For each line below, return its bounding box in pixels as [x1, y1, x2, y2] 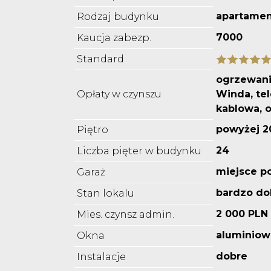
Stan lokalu [77, 188, 134, 200]
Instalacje [77, 251, 126, 263]
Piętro [77, 124, 108, 136]
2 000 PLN [216, 208, 268, 220]
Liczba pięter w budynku [77, 145, 201, 157]
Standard [77, 53, 124, 65]
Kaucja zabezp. [77, 32, 151, 44]
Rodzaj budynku [77, 11, 159, 23]
